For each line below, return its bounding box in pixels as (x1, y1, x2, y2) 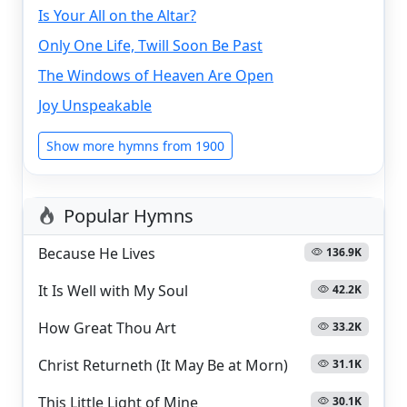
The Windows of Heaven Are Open (38, 65, 273, 85)
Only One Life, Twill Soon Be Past (38, 35, 263, 55)
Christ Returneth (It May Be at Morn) (38, 354, 288, 375)
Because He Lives (38, 243, 155, 263)
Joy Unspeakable (38, 94, 152, 115)
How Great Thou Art (38, 317, 176, 338)
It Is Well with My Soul (38, 280, 188, 301)
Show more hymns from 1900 (46, 136, 224, 154)
